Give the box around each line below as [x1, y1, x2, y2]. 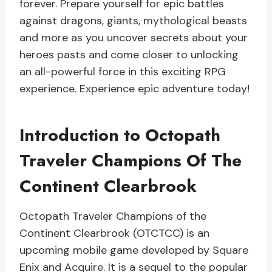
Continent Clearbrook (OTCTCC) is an [19, 226, 209, 241]
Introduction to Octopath [19, 123, 220, 148]
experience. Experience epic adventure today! [19, 81, 250, 97]
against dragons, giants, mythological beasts [19, 13, 247, 29]
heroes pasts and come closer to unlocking [19, 47, 239, 63]
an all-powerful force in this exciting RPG [19, 64, 226, 80]
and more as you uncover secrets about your [19, 30, 248, 46]
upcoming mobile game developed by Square [19, 243, 248, 258]
